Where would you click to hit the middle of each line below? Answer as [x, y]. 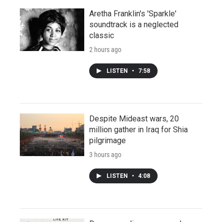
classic [102, 35]
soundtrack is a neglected [134, 25]
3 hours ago [105, 155]
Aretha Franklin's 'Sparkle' [133, 14]
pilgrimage [108, 140]
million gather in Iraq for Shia [139, 130]
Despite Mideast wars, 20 [134, 119]
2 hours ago [105, 50]
